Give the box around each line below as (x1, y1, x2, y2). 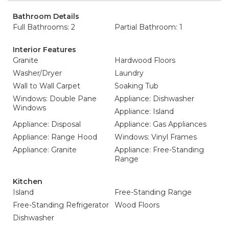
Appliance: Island (114, 107, 174, 116)
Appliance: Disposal (13, 120, 81, 129)
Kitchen (13, 177, 42, 186)
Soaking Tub (114, 81, 158, 90)
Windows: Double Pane (13, 94, 97, 103)
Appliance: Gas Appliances (114, 120, 207, 129)
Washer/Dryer (13, 68, 62, 78)
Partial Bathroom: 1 (114, 22, 182, 32)
